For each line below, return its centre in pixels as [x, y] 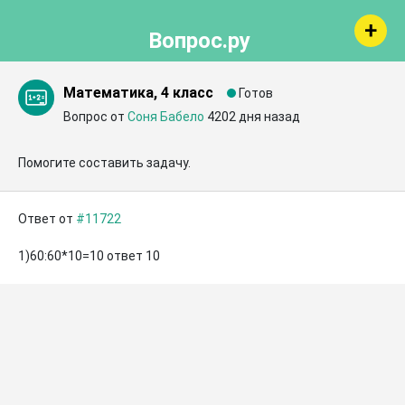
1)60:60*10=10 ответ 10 [89, 256]
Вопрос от [95, 117]
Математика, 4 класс [138, 93]
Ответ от [47, 219]
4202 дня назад [254, 117]
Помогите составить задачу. [104, 163]
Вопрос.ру [199, 41]
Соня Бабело [166, 117]
